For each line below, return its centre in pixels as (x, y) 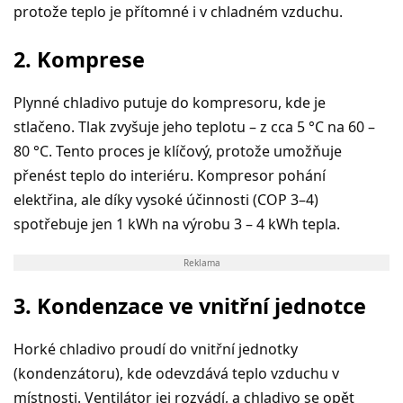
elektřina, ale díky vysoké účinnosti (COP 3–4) (166, 199)
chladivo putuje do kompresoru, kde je (194, 102)
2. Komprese (79, 59)
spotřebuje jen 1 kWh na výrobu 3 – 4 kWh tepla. (177, 224)
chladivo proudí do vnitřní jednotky (179, 349)
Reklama (201, 262)
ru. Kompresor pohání (250, 175)
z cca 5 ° (287, 126)
